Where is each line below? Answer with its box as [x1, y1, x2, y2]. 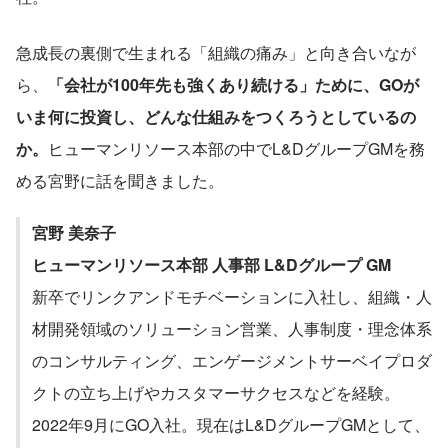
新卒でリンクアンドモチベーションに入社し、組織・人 [32, 284, 432, 308]
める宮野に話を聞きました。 [16, 168, 224, 192]
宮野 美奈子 [32, 220, 132, 244]
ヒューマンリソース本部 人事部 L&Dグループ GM [32, 252, 391, 276]
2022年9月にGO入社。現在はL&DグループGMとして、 [32, 412, 430, 436]
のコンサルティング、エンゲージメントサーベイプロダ [32, 348, 432, 372]
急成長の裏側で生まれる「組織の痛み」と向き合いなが [16, 40, 416, 64]
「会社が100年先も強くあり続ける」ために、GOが [48, 72, 419, 96]
